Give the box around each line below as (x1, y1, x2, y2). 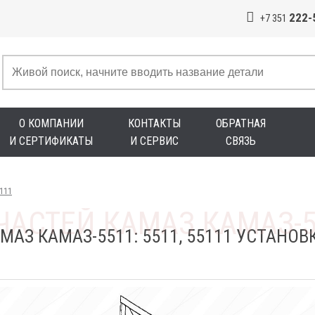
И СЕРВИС (130, 134, 179, 148)
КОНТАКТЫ (128, 117, 181, 130)
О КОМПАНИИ (18, 117, 84, 130)
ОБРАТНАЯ (216, 117, 266, 130)
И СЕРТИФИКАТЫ (9, 134, 93, 148)
